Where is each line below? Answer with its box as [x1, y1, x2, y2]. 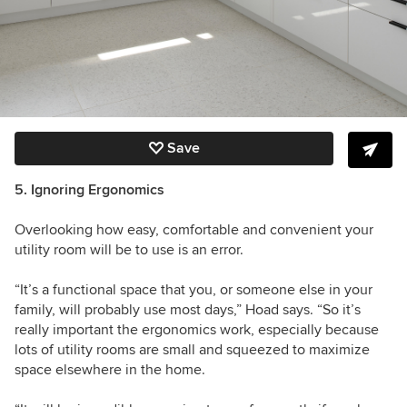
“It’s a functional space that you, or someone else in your [15, 280, 372, 299]
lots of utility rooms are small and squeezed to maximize [15, 340, 370, 359]
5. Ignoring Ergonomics [15, 180, 164, 199]
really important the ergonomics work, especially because [15, 320, 379, 339]
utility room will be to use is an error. [15, 240, 243, 259]
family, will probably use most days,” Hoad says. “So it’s [15, 300, 361, 319]
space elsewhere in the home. [15, 360, 205, 379]
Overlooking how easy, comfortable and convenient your [15, 220, 373, 239]
